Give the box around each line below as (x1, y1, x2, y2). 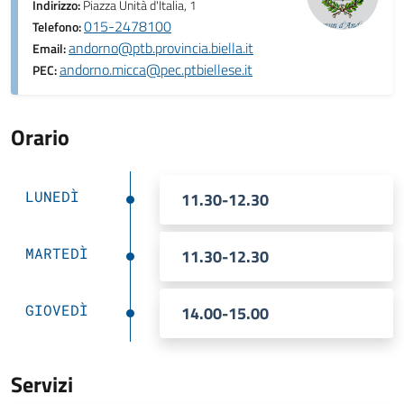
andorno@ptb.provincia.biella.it (69, 37, 253, 59)
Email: (32, 39, 69, 59)
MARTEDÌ (25, 243, 88, 262)
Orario (11, 121, 69, 153)
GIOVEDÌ (25, 300, 88, 319)
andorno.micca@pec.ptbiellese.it (60, 59, 252, 80)
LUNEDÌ (25, 187, 79, 206)
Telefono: (32, 17, 84, 37)
